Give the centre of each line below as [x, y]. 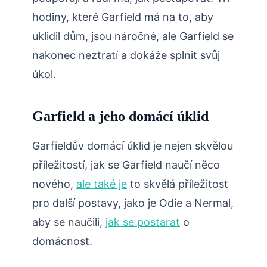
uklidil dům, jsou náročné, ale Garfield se [133, 36]
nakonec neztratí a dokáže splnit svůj [126, 55]
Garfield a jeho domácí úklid [120, 117]
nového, [54, 184]
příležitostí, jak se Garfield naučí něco [126, 165]
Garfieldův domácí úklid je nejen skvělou [133, 146]
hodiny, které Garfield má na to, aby [123, 17]
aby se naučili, [69, 222]
